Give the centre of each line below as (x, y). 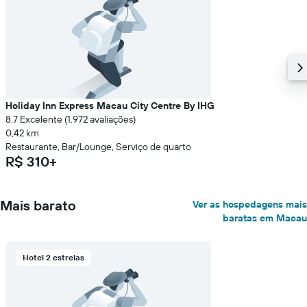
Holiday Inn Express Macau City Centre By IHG (110, 106)
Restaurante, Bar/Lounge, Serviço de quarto (98, 147)
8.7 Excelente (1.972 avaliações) (71, 119)
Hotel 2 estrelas (53, 257)
